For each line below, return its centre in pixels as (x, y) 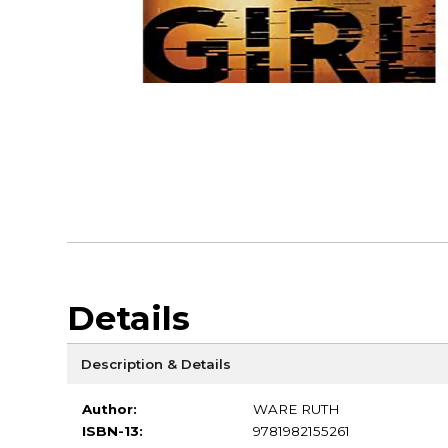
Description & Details (155, 363)
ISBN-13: (112, 430)
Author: (109, 408)
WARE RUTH (296, 408)
